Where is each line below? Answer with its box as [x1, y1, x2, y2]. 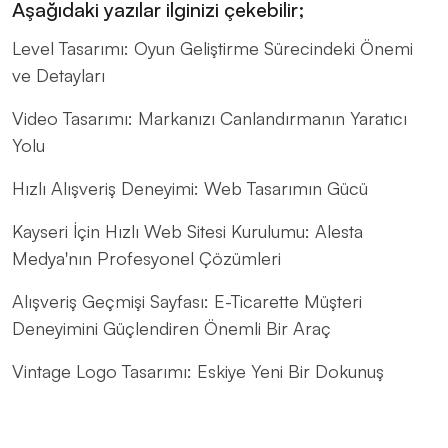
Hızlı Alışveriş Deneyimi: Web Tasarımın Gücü [12, 177, 368, 200]
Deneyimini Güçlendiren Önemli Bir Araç [12, 317, 331, 340]
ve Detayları [12, 64, 105, 87]
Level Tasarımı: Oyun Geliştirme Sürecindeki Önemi [12, 37, 413, 60]
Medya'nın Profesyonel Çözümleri [12, 247, 281, 270]
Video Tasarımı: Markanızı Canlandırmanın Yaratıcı [12, 107, 407, 130]
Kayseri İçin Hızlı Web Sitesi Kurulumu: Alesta [12, 220, 363, 243]
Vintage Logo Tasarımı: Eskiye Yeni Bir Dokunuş [12, 360, 384, 383]
